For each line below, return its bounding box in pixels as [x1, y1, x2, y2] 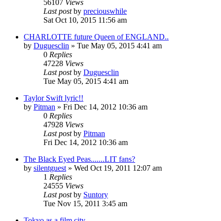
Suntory [83, 190, 108, 199]
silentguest [34, 163, 66, 172]
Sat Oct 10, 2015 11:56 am [43, 15, 127, 24]
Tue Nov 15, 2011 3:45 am [43, 199, 127, 208]
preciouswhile [83, 6, 127, 15]
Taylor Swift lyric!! [24, 93, 83, 102]
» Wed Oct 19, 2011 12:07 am [66, 163, 162, 172]
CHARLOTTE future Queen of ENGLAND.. [24, 32, 169, 41]
